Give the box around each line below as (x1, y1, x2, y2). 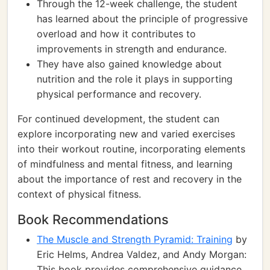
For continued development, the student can (17, 113, 219, 125)
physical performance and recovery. (37, 88, 201, 100)
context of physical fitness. (17, 188, 141, 200)
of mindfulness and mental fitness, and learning (17, 158, 233, 170)
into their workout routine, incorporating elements (17, 143, 245, 155)
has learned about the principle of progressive (37, 13, 248, 25)
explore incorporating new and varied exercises (17, 128, 235, 140)
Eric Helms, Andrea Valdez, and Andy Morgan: (37, 248, 246, 260)
